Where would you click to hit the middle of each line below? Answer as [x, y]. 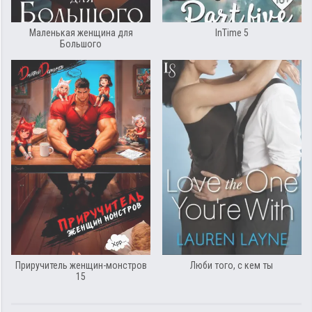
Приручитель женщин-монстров [81, 266]
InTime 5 [232, 33]
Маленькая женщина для [81, 33]
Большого [81, 44]
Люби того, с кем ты [232, 266]
